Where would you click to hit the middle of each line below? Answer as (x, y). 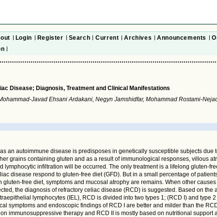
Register (50, 38)
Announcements (182, 38)
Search (79, 38)
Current (107, 38)
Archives (138, 38)
